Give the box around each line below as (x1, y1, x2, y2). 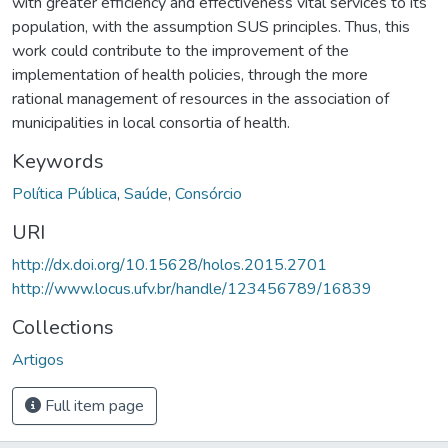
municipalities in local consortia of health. (12, 111, 290, 134)
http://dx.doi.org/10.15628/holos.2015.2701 (12, 253, 327, 276)
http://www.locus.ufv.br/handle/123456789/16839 (12, 277, 372, 300)
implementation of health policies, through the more (12, 63, 368, 86)
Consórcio (175, 182, 242, 205)
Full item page (41, 394, 144, 417)
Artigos (12, 348, 64, 371)
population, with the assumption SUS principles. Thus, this (12, 15, 410, 38)
